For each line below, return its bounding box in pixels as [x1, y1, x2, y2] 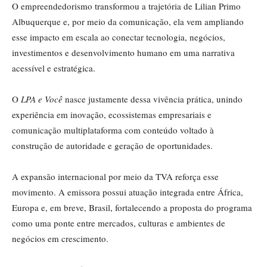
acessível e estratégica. [12, 62, 95, 74]
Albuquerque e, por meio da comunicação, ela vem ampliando [12, 15, 244, 28]
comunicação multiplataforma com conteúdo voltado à [12, 124, 214, 136]
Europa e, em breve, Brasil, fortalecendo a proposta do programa [12, 201, 252, 214]
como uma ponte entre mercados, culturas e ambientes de [12, 217, 225, 229]
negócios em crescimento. [12, 232, 108, 245]
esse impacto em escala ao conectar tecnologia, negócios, [12, 31, 225, 44]
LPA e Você [21, 93, 63, 105]
